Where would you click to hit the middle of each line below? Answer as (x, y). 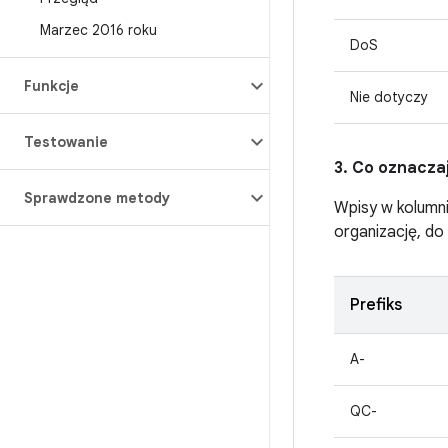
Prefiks (376, 305)
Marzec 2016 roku (98, 30)
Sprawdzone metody (97, 198)
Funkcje (51, 86)
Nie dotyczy (389, 97)
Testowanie (66, 142)
